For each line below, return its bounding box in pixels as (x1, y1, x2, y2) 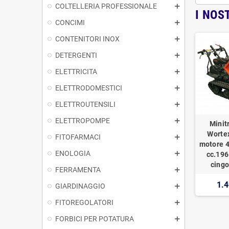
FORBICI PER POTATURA (55, 214, 134, 223)
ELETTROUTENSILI (55, 100, 116, 108)
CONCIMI (55, 18, 85, 27)
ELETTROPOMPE (55, 116, 110, 125)
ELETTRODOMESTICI (55, 83, 122, 92)
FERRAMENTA (55, 165, 101, 174)
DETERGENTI (55, 51, 97, 59)
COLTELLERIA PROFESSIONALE (55, 2, 157, 10)
